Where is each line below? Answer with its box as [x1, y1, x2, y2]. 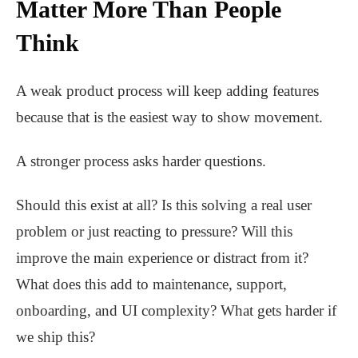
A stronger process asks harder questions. [16, 153, 266, 170]
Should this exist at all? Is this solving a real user [16, 197, 312, 214]
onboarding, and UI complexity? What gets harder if [16, 302, 336, 320]
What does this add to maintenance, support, [16, 276, 287, 293]
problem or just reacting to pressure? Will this [16, 223, 292, 241]
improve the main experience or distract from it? [16, 249, 308, 267]
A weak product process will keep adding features [16, 82, 319, 100]
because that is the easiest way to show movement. [16, 109, 323, 126]
